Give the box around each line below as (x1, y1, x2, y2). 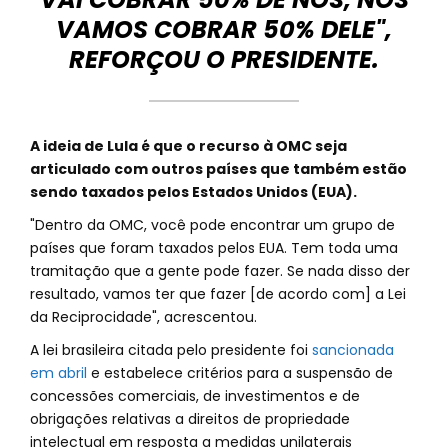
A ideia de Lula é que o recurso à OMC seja (30, 136, 347, 156)
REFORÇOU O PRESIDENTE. (69, 43, 379, 76)
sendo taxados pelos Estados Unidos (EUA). (30, 182, 357, 202)
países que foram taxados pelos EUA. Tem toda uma (30, 238, 398, 258)
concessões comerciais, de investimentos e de (30, 386, 360, 406)
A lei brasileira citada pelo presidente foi (30, 340, 312, 360)
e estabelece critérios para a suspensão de (87, 363, 393, 383)
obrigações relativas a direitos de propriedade (30, 409, 350, 429)
